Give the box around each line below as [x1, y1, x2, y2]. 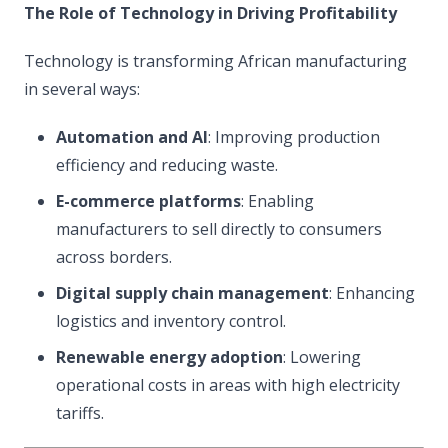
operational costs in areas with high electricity [56, 374, 400, 396]
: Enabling [241, 190, 314, 212]
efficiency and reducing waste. [56, 154, 278, 176]
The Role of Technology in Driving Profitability [24, 2, 397, 24]
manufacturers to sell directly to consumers [56, 218, 382, 240]
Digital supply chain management [56, 282, 329, 304]
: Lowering [283, 346, 361, 368]
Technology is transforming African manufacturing [24, 50, 407, 72]
